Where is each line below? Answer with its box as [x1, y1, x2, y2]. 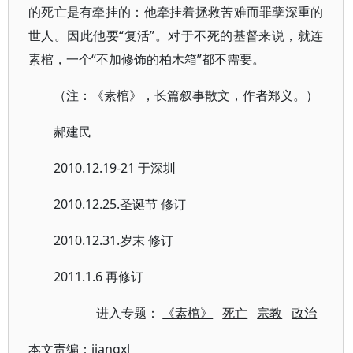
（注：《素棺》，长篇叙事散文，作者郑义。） [54, 87, 318, 104]
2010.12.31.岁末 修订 [54, 232, 173, 249]
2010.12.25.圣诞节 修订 [54, 195, 186, 213]
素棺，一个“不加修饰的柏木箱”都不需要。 [28, 50, 265, 68]
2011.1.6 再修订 [54, 268, 143, 285]
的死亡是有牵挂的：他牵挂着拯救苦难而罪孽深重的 [28, 3, 324, 20]
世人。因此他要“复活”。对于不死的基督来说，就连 [28, 27, 324, 44]
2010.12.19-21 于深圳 [54, 159, 176, 176]
